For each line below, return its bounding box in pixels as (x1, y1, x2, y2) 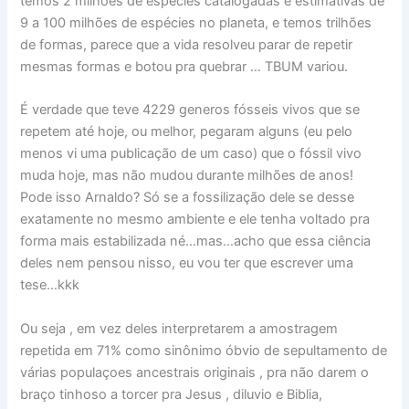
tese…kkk (20, 277, 80, 294)
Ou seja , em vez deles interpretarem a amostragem (20, 320, 339, 337)
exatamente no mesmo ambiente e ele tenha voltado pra (20, 211, 371, 228)
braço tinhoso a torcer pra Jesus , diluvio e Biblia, (20, 385, 323, 403)
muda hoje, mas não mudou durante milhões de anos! (20, 167, 354, 184)
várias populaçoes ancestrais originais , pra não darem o (20, 363, 370, 381)
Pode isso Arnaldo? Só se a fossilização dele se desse (20, 189, 355, 206)
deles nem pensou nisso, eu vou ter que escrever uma (20, 255, 354, 272)
